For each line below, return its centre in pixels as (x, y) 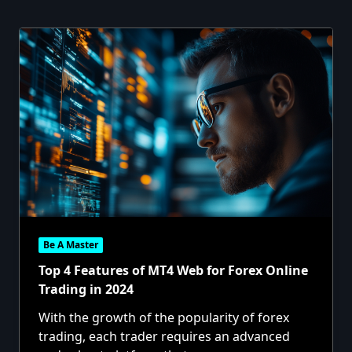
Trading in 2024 (86, 290)
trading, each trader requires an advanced (164, 337)
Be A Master (71, 245)
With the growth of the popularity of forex (164, 318)
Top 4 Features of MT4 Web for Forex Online (173, 271)
